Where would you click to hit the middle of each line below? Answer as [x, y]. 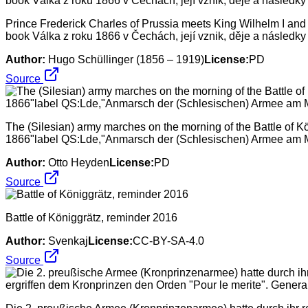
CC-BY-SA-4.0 [168, 241]
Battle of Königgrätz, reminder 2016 [91, 217]
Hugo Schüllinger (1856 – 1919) [126, 59]
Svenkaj [68, 241]
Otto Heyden [79, 162]
